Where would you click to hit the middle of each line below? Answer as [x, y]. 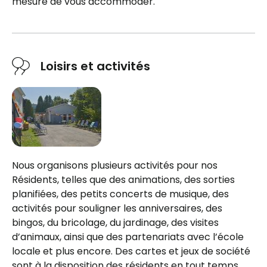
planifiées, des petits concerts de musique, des [120, 194]
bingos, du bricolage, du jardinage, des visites [115, 223]
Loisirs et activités [95, 66]
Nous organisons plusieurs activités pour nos [115, 166]
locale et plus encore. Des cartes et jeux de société [131, 252]
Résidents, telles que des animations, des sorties [123, 180]
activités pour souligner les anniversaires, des [117, 209]
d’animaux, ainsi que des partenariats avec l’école [128, 237]
